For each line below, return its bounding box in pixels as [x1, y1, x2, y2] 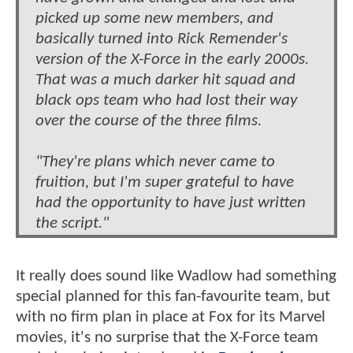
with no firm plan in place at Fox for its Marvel [16, 308, 325, 325]
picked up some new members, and [35, 9, 273, 27]
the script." [35, 214, 109, 232]
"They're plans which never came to [35, 153, 275, 170]
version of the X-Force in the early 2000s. [35, 50, 309, 68]
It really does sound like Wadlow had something [16, 267, 336, 284]
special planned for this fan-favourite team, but [16, 288, 330, 305]
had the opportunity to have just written [35, 194, 306, 211]
